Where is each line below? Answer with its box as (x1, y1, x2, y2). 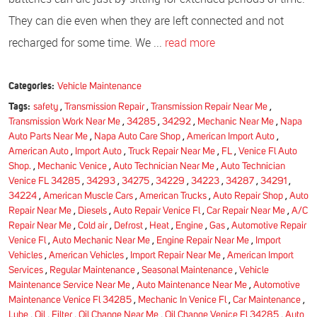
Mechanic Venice (38, 161, 107, 171)
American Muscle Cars (43, 190, 133, 201)
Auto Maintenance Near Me (137, 279, 247, 290)
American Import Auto (187, 131, 275, 142)
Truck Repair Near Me (128, 146, 215, 156)
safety (33, 101, 58, 112)
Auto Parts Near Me (8, 131, 88, 142)
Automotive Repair (231, 220, 306, 231)
